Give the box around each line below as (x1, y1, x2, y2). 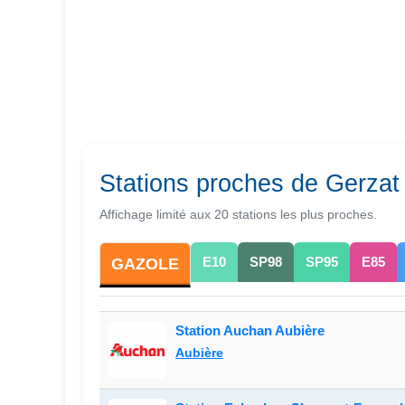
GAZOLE (111, 255, 179, 273)
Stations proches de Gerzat (99, 169, 400, 197)
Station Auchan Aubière (175, 323, 325, 338)
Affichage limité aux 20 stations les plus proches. (99, 207, 377, 221)
